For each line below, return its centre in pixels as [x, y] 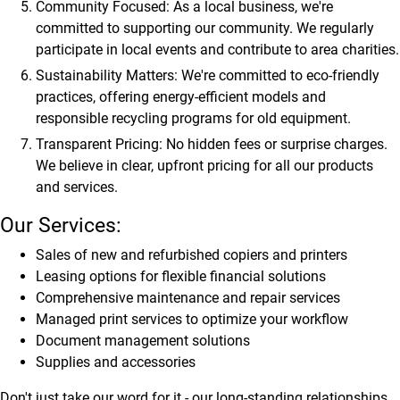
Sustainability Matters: [107, 75]
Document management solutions [143, 341]
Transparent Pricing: [99, 144]
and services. [77, 187]
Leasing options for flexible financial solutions [181, 276]
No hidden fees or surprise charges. [275, 144]
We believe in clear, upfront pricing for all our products [204, 166]
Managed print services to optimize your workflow [192, 319]
